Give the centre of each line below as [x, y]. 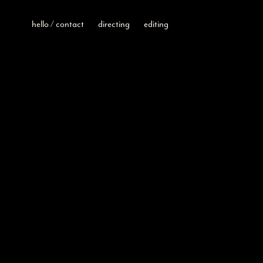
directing [114, 24]
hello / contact [58, 24]
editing [156, 24]
